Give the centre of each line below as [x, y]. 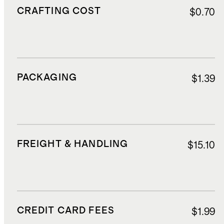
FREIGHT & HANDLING [72, 144]
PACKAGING [47, 78]
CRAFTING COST [59, 11]
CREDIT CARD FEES [66, 210]
